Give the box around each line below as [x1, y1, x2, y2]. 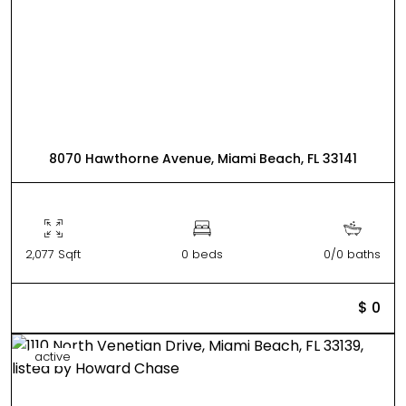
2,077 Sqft [25, 245, 81, 263]
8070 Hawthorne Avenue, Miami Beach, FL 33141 [49, 149, 357, 168]
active [34, 347, 71, 365]
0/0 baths [324, 245, 381, 263]
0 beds [181, 245, 223, 263]
